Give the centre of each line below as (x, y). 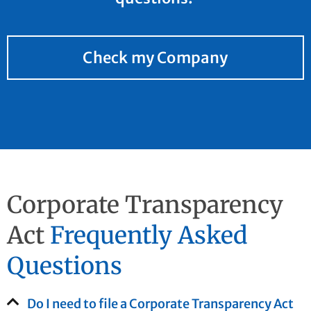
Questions (65, 266)
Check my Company (155, 58)
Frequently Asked (149, 236)
